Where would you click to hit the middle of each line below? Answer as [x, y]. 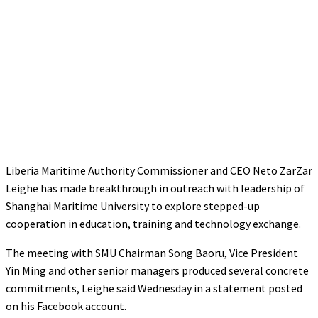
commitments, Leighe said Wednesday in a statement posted [154, 288]
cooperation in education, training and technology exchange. [153, 223]
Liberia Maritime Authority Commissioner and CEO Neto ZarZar [159, 170]
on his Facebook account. [66, 306]
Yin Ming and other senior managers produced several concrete [157, 270]
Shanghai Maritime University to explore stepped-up [133, 205]
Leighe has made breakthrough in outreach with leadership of [155, 188]
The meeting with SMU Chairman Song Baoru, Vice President [152, 252]
